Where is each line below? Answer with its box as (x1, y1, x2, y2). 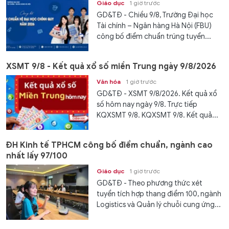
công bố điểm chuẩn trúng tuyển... (97, 32, 212, 41)
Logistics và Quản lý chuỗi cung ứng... (97, 200, 221, 210)
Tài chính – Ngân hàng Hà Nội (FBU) (97, 21, 212, 30)
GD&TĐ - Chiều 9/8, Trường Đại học (97, 10, 214, 19)
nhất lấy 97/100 (6, 151, 67, 162)
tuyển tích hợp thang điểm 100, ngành (97, 190, 222, 199)
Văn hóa (97, 77, 121, 85)
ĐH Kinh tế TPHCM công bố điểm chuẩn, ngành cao (6, 140, 213, 151)
